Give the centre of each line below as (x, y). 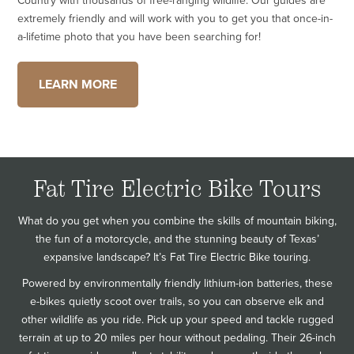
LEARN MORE (78, 85)
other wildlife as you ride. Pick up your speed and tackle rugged (177, 320)
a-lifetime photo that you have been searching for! (139, 37)
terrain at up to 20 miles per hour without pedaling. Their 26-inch (177, 338)
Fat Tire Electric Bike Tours (177, 189)
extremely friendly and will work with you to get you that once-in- (175, 19)
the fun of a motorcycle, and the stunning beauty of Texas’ (177, 239)
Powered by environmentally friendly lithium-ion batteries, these (177, 284)
